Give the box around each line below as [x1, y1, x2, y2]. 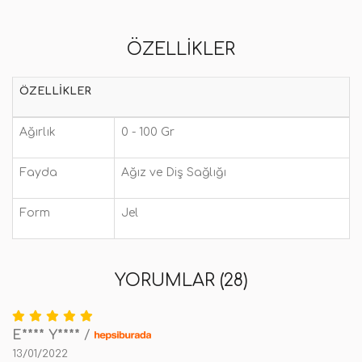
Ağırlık [19, 126, 56, 138]
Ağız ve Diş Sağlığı [121, 166, 226, 179]
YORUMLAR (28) [114, 271, 248, 290]
